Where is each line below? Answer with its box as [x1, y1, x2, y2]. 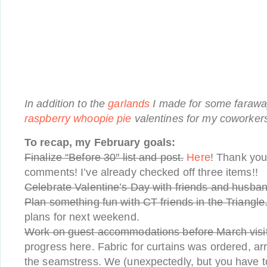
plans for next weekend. [24, 211, 139, 223]
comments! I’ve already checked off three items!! [24, 166, 258, 178]
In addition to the [24, 98, 108, 110]
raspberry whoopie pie [24, 113, 132, 125]
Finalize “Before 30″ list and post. [24, 151, 184, 163]
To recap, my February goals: [24, 136, 176, 148]
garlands [108, 98, 150, 110]
